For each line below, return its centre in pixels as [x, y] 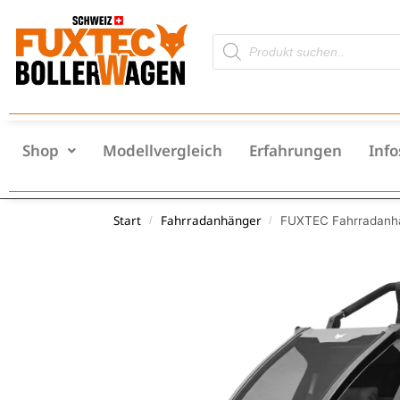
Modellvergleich [162, 151]
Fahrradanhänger [211, 220]
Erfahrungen [296, 151]
